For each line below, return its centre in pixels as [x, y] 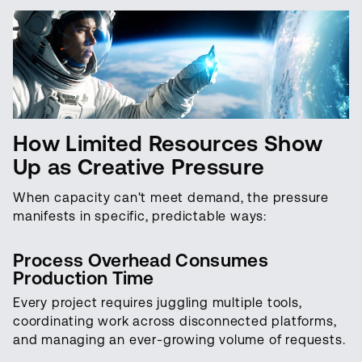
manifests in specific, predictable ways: [140, 217]
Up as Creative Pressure [139, 167]
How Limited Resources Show [168, 144]
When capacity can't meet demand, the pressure [171, 198]
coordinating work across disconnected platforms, [175, 322]
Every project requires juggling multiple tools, [158, 303]
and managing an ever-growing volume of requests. [179, 340]
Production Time [84, 278]
